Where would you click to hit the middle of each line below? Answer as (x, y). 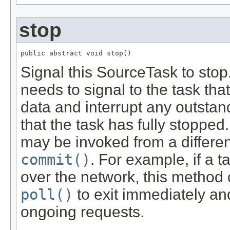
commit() (55, 160)
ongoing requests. (82, 212)
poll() (47, 195)
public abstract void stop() (76, 53)
